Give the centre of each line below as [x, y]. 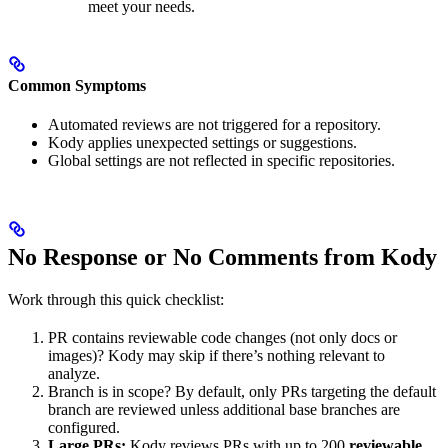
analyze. [74, 374]
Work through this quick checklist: [116, 300]
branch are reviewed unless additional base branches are [224, 410]
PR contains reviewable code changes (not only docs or [222, 338]
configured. [84, 428]
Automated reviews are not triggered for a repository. [214, 125]
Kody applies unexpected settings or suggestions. [202, 143]
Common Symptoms [77, 86]
